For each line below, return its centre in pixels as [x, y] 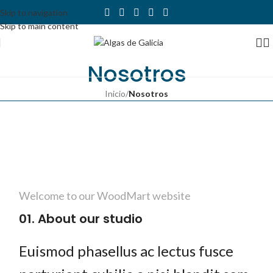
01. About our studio [81, 218]
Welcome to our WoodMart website [105, 195]
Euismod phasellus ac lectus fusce [126, 250]
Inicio [115, 94]
